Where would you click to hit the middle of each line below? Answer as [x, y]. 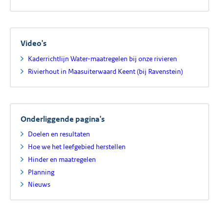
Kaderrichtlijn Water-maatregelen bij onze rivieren [103, 59]
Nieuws [39, 185]
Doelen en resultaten [59, 134]
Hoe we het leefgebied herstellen [77, 147]
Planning [41, 172]
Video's [34, 44]
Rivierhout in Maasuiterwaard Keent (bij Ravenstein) [106, 71]
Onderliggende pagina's [63, 119]
